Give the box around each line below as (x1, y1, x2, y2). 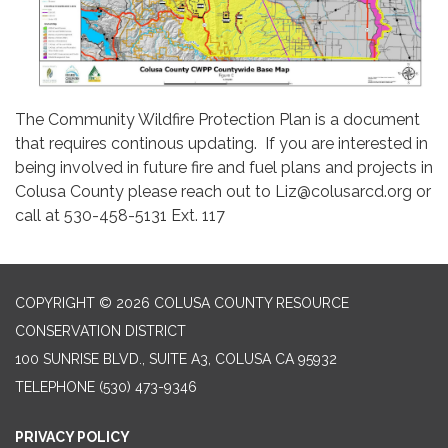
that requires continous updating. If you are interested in (15, 134, 428, 154)
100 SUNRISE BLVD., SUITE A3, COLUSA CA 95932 (15, 351, 337, 368)
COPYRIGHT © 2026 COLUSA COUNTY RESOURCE (15, 295, 349, 312)
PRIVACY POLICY (15, 429, 130, 446)
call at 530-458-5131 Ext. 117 (15, 206, 225, 226)
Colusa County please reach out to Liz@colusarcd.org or (15, 182, 431, 202)
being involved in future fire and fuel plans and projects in (15, 158, 433, 178)
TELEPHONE (15, 379, 95, 396)
